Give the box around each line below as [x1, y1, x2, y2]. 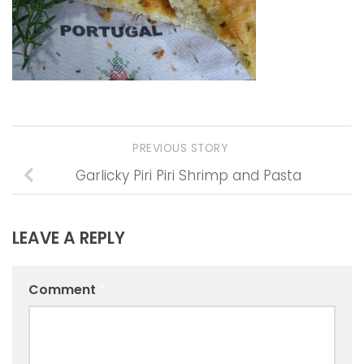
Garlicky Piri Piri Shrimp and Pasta [76, 165, 301, 185]
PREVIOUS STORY [132, 141, 232, 157]
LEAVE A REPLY [12, 227, 125, 250]
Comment [28, 280, 99, 300]
